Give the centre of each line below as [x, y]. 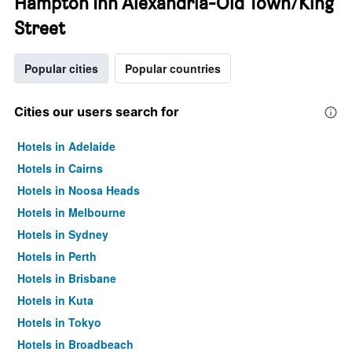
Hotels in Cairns [60, 168]
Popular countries [173, 68]
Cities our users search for [97, 112]
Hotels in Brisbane [67, 278]
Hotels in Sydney [63, 234]
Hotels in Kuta [55, 300]
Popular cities [61, 68]
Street [40, 28]
